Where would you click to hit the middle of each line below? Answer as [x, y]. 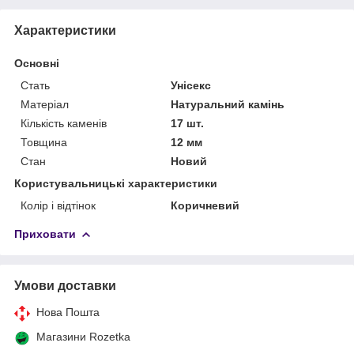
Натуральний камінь [228, 104]
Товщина [44, 142]
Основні [37, 63]
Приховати [45, 233]
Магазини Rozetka [83, 336]
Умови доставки [65, 285]
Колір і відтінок [58, 205]
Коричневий [205, 205]
